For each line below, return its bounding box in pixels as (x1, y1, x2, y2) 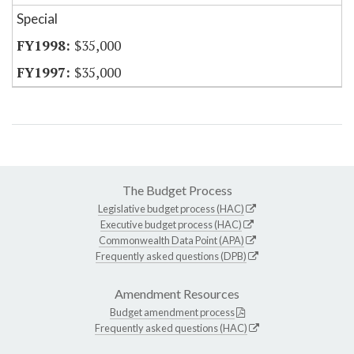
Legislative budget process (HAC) (98, 202, 244, 216)
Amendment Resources (115, 286, 239, 302)
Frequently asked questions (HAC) (95, 322, 247, 335)
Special (17, 10, 58, 28)
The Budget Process (122, 183, 232, 198)
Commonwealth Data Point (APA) (98, 234, 244, 247)
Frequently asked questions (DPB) (96, 250, 247, 263)
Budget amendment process (109, 306, 235, 319)
